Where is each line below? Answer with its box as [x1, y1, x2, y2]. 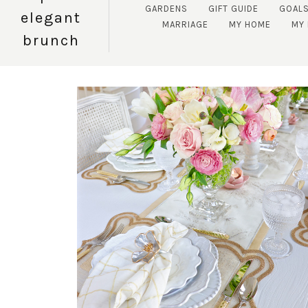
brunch [22, 31, 80, 49]
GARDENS [144, 3, 188, 14]
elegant [21, 8, 81, 27]
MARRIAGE [162, 19, 208, 30]
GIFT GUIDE [208, 3, 258, 14]
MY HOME [229, 19, 271, 30]
